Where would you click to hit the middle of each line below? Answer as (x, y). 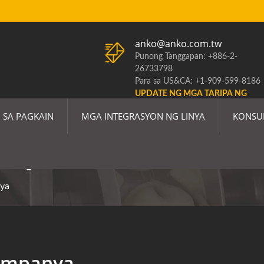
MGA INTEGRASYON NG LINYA (143, 116)
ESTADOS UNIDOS (171, 106)
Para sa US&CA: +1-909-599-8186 (198, 81)
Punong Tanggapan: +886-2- (186, 57)
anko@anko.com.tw (178, 44)
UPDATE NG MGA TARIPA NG (191, 94)
